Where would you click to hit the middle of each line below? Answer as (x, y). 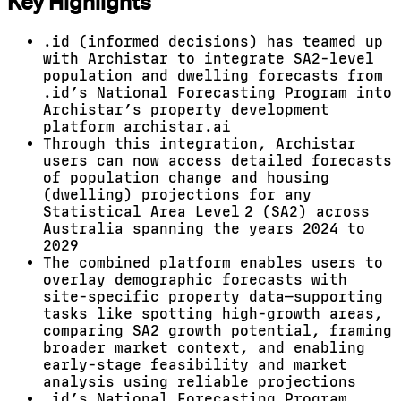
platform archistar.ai (137, 127)
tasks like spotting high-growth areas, (213, 314)
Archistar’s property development (186, 110)
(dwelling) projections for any (177, 195)
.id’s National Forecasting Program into (218, 93)
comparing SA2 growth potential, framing (218, 331)
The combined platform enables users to (213, 263)
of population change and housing (186, 178)
